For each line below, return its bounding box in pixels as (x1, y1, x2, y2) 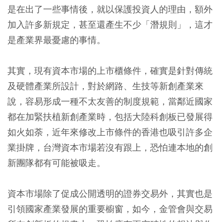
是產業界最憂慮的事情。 (7, 34, 106, 46)
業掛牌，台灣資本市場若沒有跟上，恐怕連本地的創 (7, 141, 213, 153)
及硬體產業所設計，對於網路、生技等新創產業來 (7, 80, 204, 92)
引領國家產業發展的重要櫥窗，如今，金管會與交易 (7, 203, 213, 215)
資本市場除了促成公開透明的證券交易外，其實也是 (7, 187, 213, 199)
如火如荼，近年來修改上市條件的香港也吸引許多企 (7, 126, 213, 138)
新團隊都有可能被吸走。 (7, 157, 106, 168)
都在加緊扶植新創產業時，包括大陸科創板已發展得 (7, 111, 213, 122)
